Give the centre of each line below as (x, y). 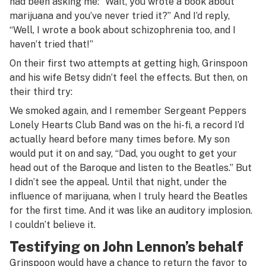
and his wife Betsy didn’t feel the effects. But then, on (129, 77)
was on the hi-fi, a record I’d (183, 125)
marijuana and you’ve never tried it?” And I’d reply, (120, 16)
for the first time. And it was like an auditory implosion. (131, 210)
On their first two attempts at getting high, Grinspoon (129, 63)
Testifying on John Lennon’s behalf (126, 246)
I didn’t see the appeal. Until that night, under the (118, 182)
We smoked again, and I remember (87, 111)
